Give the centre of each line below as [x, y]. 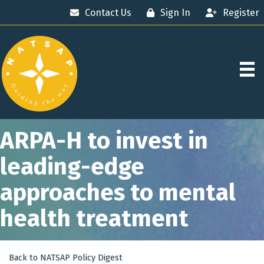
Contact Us [108, 13]
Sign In [175, 13]
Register [241, 13]
